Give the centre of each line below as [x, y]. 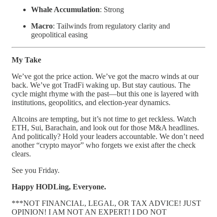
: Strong [112, 10]
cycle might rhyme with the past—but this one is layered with [105, 94]
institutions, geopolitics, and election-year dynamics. [91, 103]
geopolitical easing [59, 35]
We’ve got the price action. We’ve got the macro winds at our [105, 77]
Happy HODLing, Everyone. [59, 187]
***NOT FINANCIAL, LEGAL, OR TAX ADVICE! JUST [106, 203]
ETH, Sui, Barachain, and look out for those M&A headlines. [105, 128]
